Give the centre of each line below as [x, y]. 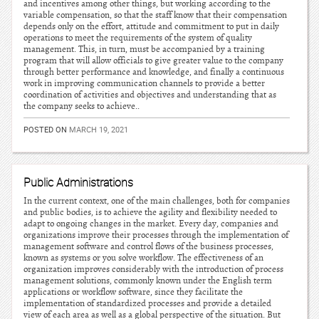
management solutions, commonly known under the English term [148, 281]
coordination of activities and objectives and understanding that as [150, 95]
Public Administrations [78, 182]
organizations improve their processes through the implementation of [156, 235]
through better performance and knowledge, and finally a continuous [154, 72]
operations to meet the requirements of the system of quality [138, 38]
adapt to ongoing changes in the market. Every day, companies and [151, 224]
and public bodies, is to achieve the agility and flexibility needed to [150, 212]
